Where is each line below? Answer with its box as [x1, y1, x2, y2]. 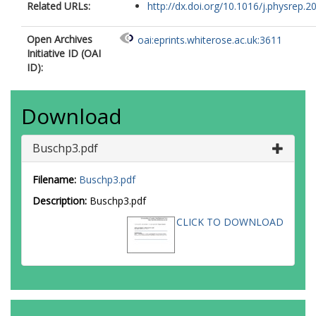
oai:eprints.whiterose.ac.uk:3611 [138, 33, 282, 47]
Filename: [32, 173, 76, 186]
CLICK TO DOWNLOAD [176, 215, 284, 229]
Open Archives [27, 32, 92, 46]
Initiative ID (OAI [27, 47, 101, 60]
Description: [32, 194, 87, 207]
